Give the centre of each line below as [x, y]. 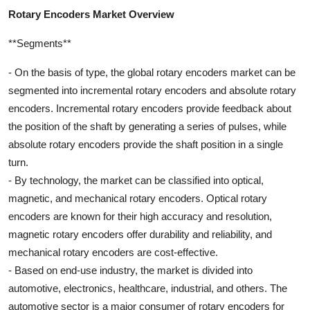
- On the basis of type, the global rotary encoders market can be [152, 72]
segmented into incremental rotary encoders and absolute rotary [152, 90]
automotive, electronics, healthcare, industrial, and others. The [148, 288]
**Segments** [40, 43]
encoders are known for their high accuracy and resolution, [140, 216]
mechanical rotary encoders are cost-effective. [113, 252]
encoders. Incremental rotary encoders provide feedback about [150, 108]
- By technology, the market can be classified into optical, [136, 180]
